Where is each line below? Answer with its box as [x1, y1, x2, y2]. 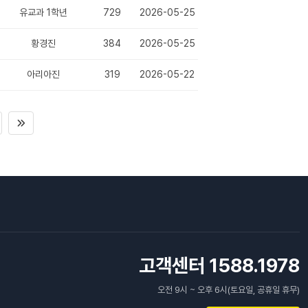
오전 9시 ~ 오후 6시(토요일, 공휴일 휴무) [157, 285, 300, 295]
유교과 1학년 [19, 7, 67, 18]
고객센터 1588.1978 [139, 254, 300, 277]
